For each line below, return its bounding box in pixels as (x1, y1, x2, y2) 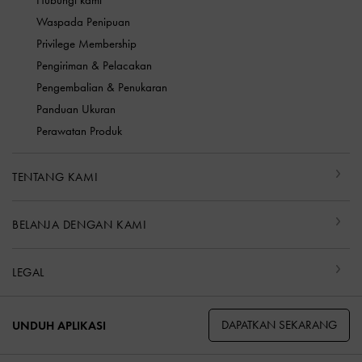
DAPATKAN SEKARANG (221, 318, 337, 333)
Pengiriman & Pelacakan (36, 58, 152, 74)
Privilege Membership (36, 36, 137, 52)
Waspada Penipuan (36, 15, 130, 30)
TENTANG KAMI (12, 170, 99, 185)
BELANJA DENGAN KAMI (12, 217, 147, 233)
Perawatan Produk (36, 124, 122, 139)
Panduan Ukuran (36, 102, 116, 117)
